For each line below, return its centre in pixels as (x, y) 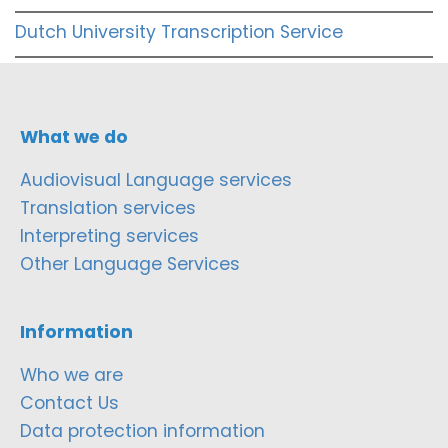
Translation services (108, 207)
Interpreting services (109, 235)
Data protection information (142, 430)
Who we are (71, 374)
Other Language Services (130, 263)
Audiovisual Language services (156, 179)
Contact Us (69, 402)
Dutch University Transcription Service (179, 31)
